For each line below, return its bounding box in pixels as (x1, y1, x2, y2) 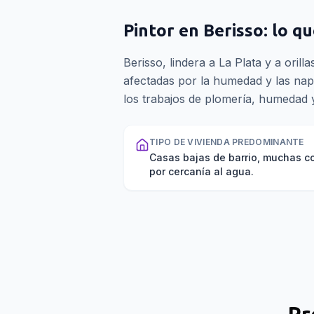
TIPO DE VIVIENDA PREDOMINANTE (149, 137, 304, 147)
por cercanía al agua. (149, 165, 254, 177)
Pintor (123, 21, 175, 40)
